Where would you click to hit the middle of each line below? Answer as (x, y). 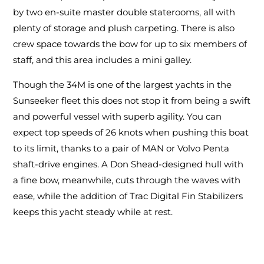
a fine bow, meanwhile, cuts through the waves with (127, 180)
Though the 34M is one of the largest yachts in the (123, 85)
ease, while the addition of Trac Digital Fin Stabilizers (128, 196)
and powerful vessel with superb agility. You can (118, 117)
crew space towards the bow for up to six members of (130, 44)
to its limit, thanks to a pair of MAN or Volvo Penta (121, 148)
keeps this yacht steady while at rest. (93, 212)
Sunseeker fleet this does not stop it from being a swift (132, 101)
